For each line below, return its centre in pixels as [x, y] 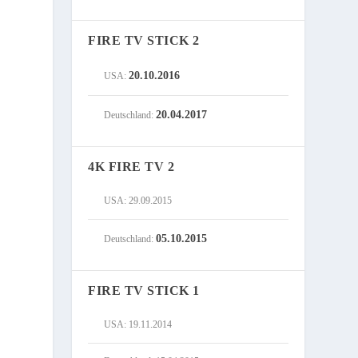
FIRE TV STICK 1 [144, 291]
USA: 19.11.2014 [138, 325]
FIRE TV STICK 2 [144, 41]
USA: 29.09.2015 [138, 201]
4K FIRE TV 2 [131, 167]
